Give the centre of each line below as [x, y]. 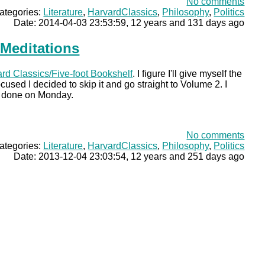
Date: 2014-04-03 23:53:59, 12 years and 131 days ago [129, 23]
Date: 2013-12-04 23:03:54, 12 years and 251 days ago [129, 156]
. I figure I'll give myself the [188, 73]
